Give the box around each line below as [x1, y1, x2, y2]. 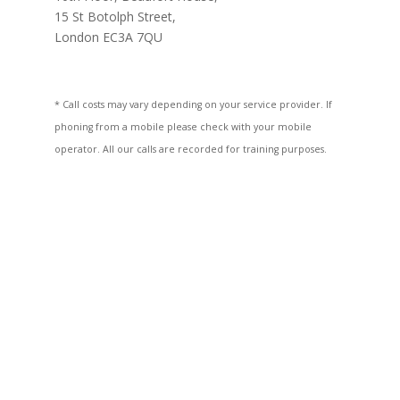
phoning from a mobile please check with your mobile [54, 121, 312, 133]
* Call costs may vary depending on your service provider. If [54, 98, 332, 111]
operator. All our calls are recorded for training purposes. [54, 143, 327, 155]
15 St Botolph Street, [54, 8, 176, 25]
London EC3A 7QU [54, 29, 162, 46]
